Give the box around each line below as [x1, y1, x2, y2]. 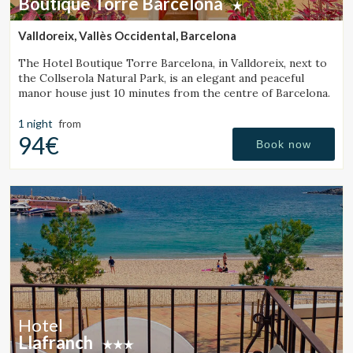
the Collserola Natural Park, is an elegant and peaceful [18, 71, 304, 86]
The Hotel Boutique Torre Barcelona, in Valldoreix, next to [18, 56, 327, 71]
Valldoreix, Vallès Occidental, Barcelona [18, 28, 236, 43]
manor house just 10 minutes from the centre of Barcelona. [18, 86, 330, 101]
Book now [256, 138, 311, 151]
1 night [18, 117, 53, 131]
